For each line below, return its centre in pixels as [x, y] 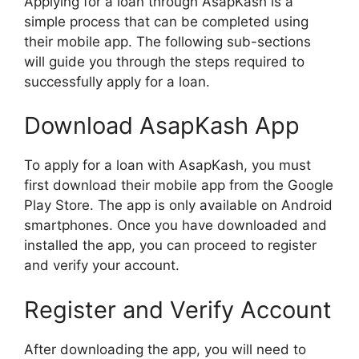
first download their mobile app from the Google [179, 185]
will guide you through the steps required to [164, 61]
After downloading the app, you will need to [165, 349]
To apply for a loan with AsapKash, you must [167, 165]
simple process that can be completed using [166, 21]
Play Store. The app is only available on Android [178, 205]
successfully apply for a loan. [117, 81]
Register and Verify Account [178, 309]
